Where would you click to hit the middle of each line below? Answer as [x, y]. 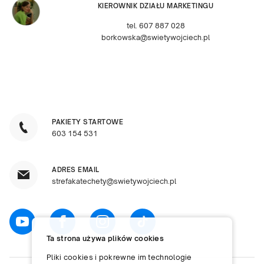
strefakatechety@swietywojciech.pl [114, 181]
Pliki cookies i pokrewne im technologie [119, 257]
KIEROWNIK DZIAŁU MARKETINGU [156, 6]
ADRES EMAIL [76, 169]
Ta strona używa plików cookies [105, 238]
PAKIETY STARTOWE [88, 122]
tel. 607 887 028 [156, 26]
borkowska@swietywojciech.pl [156, 38]
